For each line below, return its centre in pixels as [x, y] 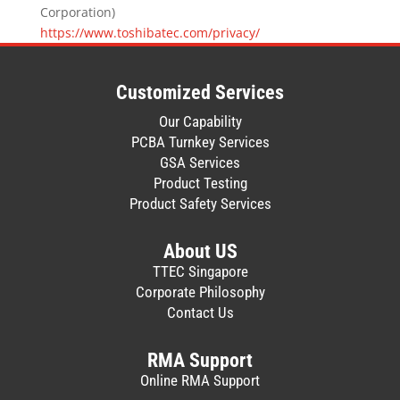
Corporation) [77, 12]
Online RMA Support [200, 380]
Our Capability [200, 121]
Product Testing [200, 183]
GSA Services [200, 162]
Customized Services [200, 92]
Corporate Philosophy [200, 292]
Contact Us [200, 312]
